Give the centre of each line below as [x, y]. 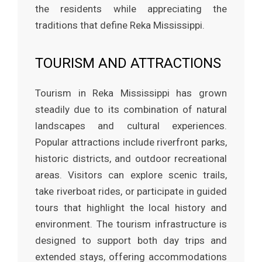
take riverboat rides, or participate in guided [131, 192]
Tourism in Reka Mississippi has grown [131, 93]
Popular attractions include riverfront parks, [131, 142]
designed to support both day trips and [131, 241]
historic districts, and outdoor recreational [131, 159]
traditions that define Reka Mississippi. [120, 25]
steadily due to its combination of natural [131, 110]
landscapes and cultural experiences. [131, 126]
